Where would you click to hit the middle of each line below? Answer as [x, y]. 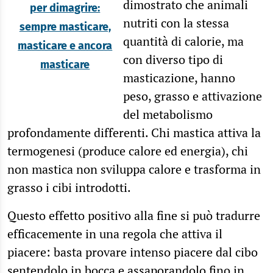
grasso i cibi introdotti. [69, 187]
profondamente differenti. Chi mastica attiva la [134, 132]
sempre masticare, [65, 27]
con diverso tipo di [173, 59]
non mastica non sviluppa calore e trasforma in [134, 169]
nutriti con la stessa [176, 23]
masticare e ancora [65, 45]
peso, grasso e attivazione [192, 96]
